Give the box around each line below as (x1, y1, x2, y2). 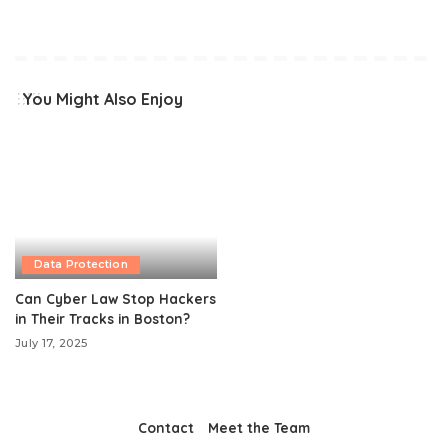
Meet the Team (208, 418, 310, 436)
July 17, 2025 (15, 335, 88, 350)
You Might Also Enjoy (22, 89, 183, 110)
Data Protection (34, 257, 129, 271)
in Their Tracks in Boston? (15, 309, 190, 327)
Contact (138, 418, 194, 436)
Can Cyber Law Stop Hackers (15, 289, 216, 307)
